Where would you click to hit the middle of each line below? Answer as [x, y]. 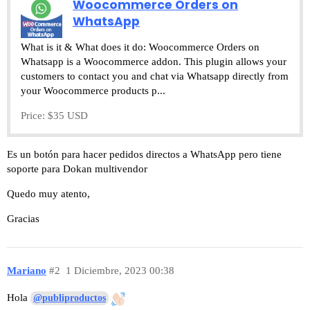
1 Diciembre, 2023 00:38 [120, 270]
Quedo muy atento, [48, 194]
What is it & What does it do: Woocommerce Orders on [140, 47]
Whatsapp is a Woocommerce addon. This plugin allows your [154, 62]
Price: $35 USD [54, 116]
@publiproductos [70, 298]
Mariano [27, 270]
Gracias [23, 219]
